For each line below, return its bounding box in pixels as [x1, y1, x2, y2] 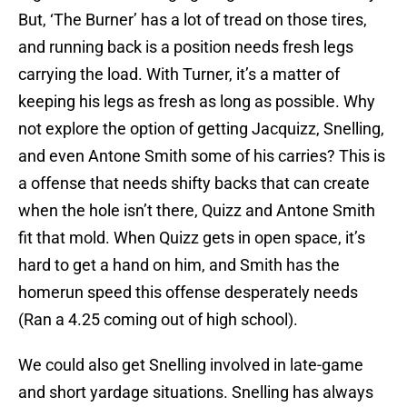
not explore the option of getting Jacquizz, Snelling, [18, 119, 384, 139]
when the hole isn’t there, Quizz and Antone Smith [18, 201, 375, 221]
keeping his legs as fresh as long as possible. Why [18, 92, 375, 112]
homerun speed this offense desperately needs [18, 283, 358, 303]
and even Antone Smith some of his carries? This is [18, 146, 385, 166]
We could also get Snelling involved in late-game [18, 355, 363, 375]
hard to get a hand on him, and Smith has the [18, 255, 340, 275]
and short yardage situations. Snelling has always [18, 382, 373, 402]
